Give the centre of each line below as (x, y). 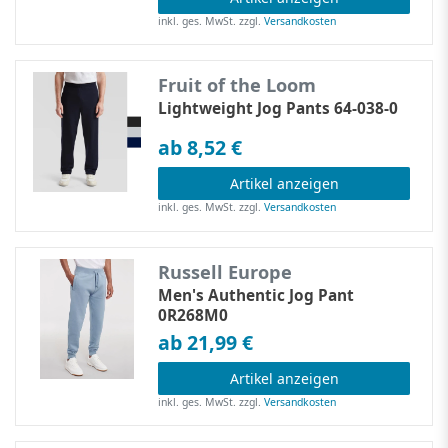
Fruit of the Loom (237, 85)
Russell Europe (225, 271)
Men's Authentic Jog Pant (256, 295)
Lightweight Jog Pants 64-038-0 (278, 109)
